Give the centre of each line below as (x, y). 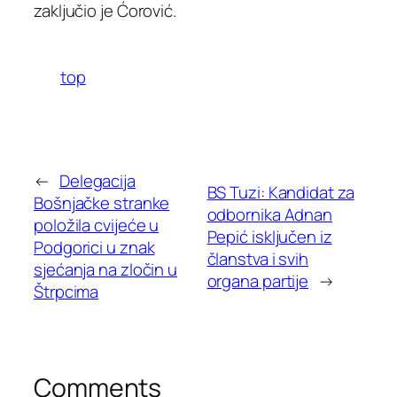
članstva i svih (258, 258)
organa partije (258, 280)
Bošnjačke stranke (102, 203)
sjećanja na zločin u (105, 270)
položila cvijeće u (97, 226)
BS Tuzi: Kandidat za (280, 192)
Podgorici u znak (94, 248)
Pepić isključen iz (269, 236)
